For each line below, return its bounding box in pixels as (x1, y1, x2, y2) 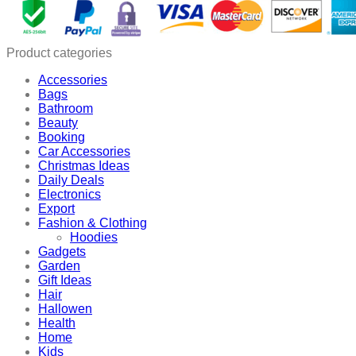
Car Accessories (38, 145, 130, 159)
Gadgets (38, 245, 86, 259)
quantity (25, 31, 69, 45)
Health (38, 316, 75, 331)
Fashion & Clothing (38, 216, 147, 230)
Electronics (38, 188, 101, 202)
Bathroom (38, 102, 93, 116)
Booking (38, 130, 85, 145)
